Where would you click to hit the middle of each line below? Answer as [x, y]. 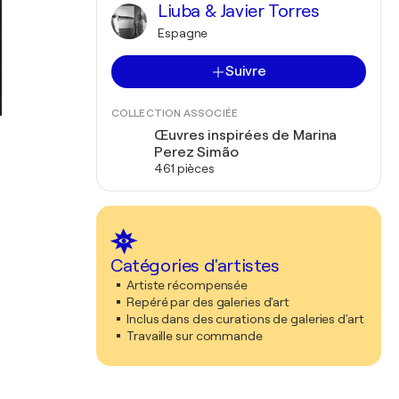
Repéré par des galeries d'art [208, 302]
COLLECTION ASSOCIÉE [175, 113]
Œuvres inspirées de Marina [246, 135]
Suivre [246, 71]
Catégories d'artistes [195, 266]
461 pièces [184, 168]
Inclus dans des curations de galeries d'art [245, 319]
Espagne [183, 33]
